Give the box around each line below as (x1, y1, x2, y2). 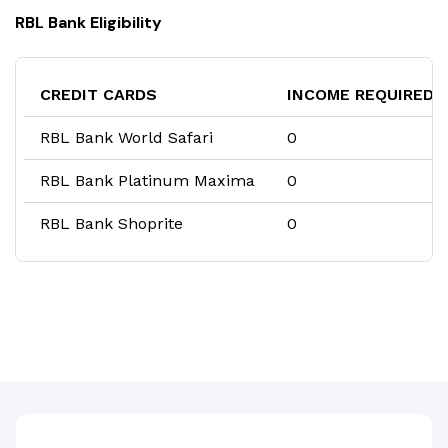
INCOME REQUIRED (287, 85, 434, 105)
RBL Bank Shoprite (40, 214, 183, 234)
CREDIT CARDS (40, 85, 157, 105)
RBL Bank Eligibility (15, 12, 162, 34)
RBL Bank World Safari (40, 128, 213, 148)
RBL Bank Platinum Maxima (40, 171, 255, 191)
